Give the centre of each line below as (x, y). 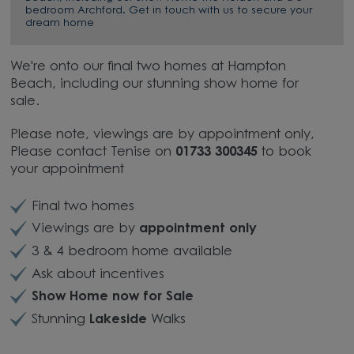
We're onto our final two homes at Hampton (149, 67)
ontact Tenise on (121, 152)
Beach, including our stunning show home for (155, 84)
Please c (38, 152)
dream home (60, 24)
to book (287, 152)
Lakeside (120, 320)
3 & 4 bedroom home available (132, 252)
